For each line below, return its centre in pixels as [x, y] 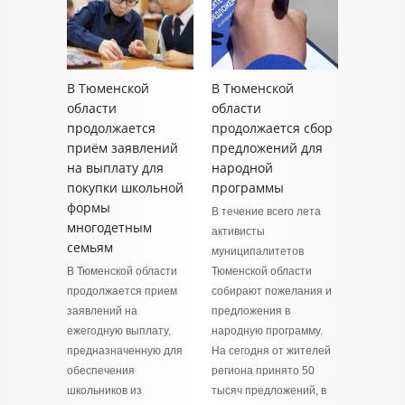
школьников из [104, 391]
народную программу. [267, 331]
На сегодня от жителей [271, 351]
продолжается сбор [272, 128]
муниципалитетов [258, 251]
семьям [90, 247]
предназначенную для [125, 351]
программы [248, 188]
